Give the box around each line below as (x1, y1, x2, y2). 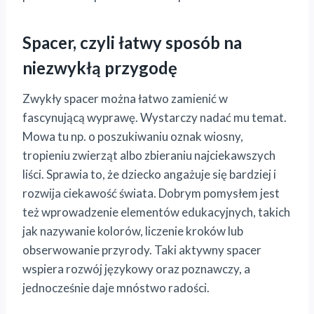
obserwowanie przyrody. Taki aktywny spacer (22, 243, 261, 258)
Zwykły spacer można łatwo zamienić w (22, 91, 228, 107)
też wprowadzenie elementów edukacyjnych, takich (22, 205, 290, 220)
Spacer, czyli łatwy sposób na (22, 32, 242, 53)
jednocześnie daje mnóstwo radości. (22, 280, 210, 296)
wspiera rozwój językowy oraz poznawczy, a (22, 261, 250, 277)
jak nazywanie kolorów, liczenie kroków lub (22, 224, 243, 239)
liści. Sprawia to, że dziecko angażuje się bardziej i (22, 167, 276, 182)
